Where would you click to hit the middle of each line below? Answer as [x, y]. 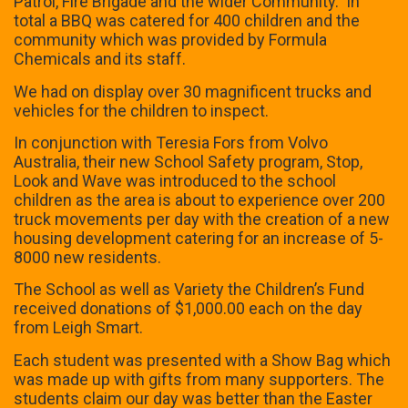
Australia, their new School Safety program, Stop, [188, 162]
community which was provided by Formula [170, 40]
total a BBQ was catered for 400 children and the [187, 21]
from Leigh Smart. [78, 328]
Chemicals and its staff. [100, 59]
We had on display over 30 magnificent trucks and [193, 91]
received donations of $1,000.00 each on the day [188, 309]
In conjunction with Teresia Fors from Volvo [171, 143]
